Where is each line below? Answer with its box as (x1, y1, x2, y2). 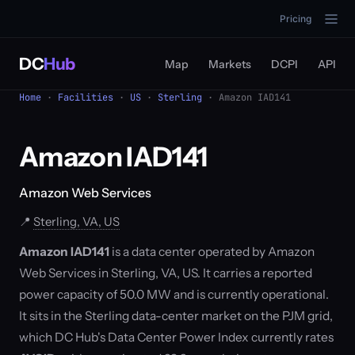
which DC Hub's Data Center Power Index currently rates (19, 330, 334, 345)
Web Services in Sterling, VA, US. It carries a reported (19, 265, 312, 281)
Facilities (58, 91, 113, 104)
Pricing (280, 13, 311, 25)
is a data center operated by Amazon (109, 244, 315, 259)
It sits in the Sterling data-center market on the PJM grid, (19, 308, 333, 323)
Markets (208, 57, 251, 71)
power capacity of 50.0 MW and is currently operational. (19, 287, 329, 302)
